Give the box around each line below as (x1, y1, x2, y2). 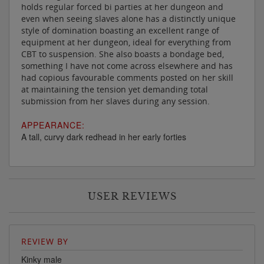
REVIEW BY (21, 235, 68, 247)
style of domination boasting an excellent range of (21, 24, 219, 36)
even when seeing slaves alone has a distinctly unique (21, 12, 236, 24)
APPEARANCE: (21, 118, 85, 131)
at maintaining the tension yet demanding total (21, 83, 208, 95)
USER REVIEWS (87, 190, 177, 202)
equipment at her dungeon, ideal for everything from (21, 36, 231, 48)
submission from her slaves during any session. (21, 95, 210, 107)
